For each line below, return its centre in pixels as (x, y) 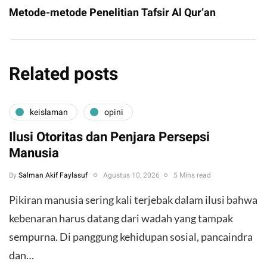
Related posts (63, 75)
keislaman (49, 112)
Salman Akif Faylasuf (53, 176)
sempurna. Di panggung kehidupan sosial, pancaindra (131, 237)
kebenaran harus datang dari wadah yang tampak (121, 218)
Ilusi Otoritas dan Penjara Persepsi (109, 137)
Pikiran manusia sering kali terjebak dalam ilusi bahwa (133, 200)
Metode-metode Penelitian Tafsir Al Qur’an (112, 13)
